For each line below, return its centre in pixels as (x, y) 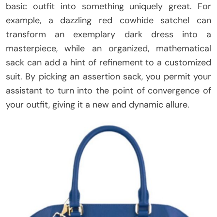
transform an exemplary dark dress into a (108, 35)
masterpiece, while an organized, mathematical (108, 49)
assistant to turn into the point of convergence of (108, 91)
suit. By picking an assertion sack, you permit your (108, 77)
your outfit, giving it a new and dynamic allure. (98, 105)
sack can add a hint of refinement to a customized (108, 63)
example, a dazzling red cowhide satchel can (108, 21)
